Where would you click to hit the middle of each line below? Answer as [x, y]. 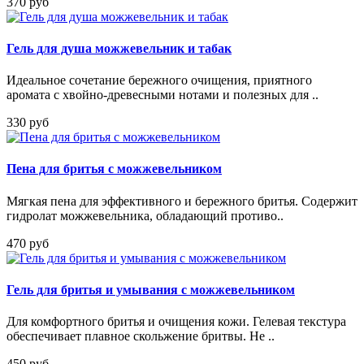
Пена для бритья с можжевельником [114, 169]
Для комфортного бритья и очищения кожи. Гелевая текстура [176, 322]
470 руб [28, 243]
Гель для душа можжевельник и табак [119, 48]
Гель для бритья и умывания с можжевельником [151, 289]
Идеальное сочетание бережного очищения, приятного [159, 80]
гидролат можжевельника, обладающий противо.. [145, 215]
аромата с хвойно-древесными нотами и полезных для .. [162, 95]
